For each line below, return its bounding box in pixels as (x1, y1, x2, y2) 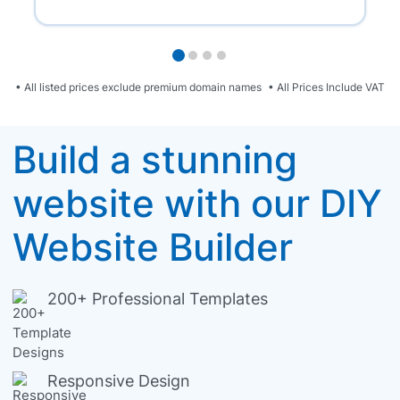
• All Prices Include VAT (267, 81, 385, 94)
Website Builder (12, 225, 293, 270)
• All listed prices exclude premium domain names (15, 81, 265, 94)
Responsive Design (47, 371, 190, 390)
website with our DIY (12, 181, 382, 226)
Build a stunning (12, 137, 297, 182)
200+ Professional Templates (47, 289, 268, 308)
